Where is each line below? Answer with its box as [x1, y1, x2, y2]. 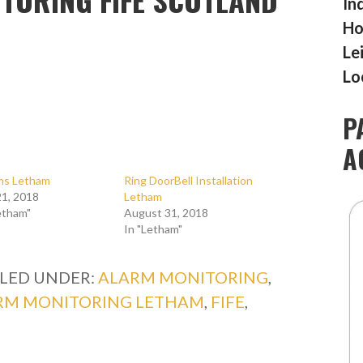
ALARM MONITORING [98, 267, 269, 287]
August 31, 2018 [124, 206, 209, 220]
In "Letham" [124, 222, 183, 236]
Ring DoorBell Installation [124, 173, 254, 187]
